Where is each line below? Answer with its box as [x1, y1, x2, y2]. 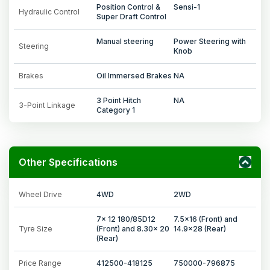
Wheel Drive [19, 189, 62, 199]
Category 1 [96, 105, 135, 115]
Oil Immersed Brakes [96, 71, 172, 80]
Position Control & [96, 2, 160, 11]
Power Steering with [174, 36, 246, 46]
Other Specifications [19, 155, 118, 168]
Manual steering [96, 36, 154, 46]
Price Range [19, 258, 61, 268]
